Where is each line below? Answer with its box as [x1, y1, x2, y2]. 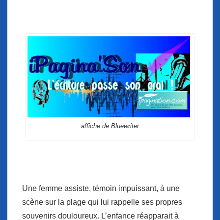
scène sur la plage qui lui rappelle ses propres [22, 198, 182, 207]
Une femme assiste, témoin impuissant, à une [22, 184, 180, 193]
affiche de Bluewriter [81, 122, 139, 130]
